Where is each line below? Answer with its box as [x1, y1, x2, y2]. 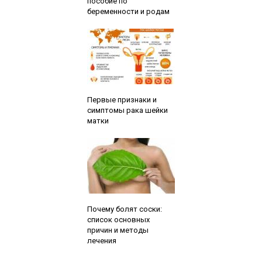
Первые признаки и [87, 95, 157, 104]
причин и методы [87, 225, 149, 235]
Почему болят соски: [87, 204, 162, 213]
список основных [87, 215, 150, 224]
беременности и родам [87, 6, 170, 16]
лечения [87, 236, 116, 245]
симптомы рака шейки [87, 105, 168, 115]
